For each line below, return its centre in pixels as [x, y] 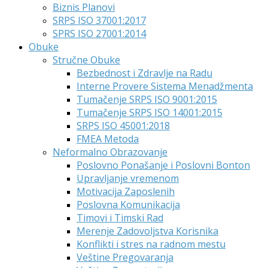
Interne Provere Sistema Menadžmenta [165, 86]
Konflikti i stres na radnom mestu [151, 244]
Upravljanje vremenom [128, 178]
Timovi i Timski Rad [120, 218]
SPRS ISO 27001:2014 [99, 33]
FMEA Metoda [108, 139]
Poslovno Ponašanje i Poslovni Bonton [163, 165]
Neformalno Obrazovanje [110, 152]
